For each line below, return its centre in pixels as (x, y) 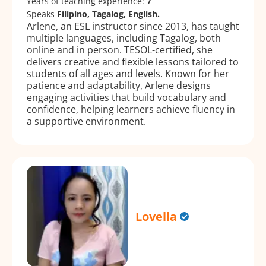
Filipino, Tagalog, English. (108, 14)
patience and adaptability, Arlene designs (119, 85)
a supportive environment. (86, 121)
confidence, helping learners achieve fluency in (131, 109)
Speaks (42, 14)
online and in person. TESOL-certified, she (120, 50)
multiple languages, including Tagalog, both (124, 38)
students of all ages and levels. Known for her (128, 73)
